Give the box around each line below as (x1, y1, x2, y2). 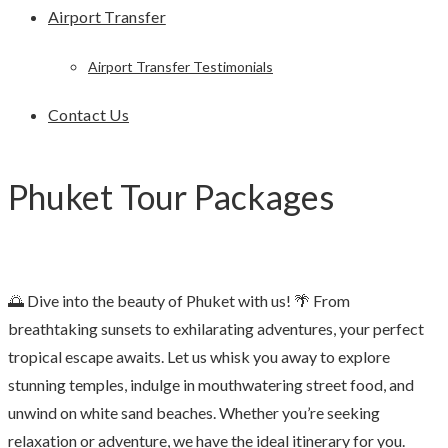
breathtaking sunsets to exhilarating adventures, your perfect (8, 319, 424, 339)
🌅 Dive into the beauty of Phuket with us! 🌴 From (8, 291, 350, 311)
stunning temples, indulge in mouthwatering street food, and (8, 375, 414, 395)
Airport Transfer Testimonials (88, 58, 273, 75)
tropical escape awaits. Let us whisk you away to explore (8, 347, 390, 367)
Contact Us (48, 105, 129, 124)
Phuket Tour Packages (8, 176, 334, 218)
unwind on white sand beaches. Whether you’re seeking (8, 403, 380, 423)
